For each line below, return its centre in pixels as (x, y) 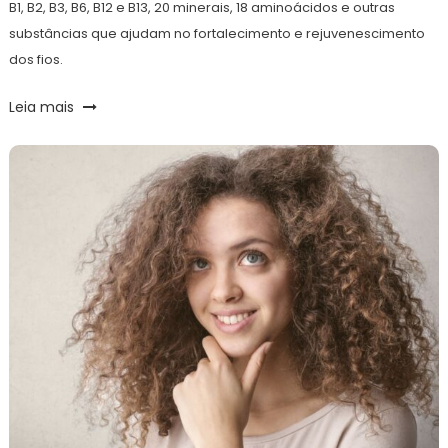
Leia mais (43, 106)
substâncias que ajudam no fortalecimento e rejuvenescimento (216, 33)
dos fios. (35, 59)
